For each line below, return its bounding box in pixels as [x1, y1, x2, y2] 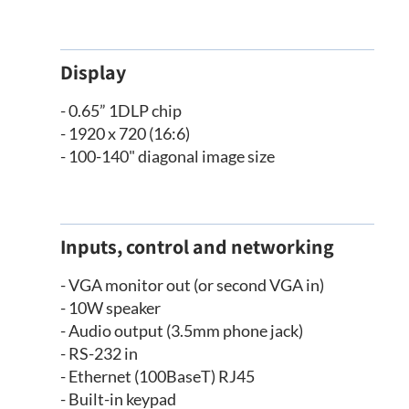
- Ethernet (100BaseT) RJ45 [60, 366, 256, 387]
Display [60, 59, 127, 86]
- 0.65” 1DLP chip [60, 100, 183, 121]
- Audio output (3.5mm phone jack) [60, 320, 304, 341]
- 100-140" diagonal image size [60, 146, 276, 167]
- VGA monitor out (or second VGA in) [60, 275, 325, 296]
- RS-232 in [60, 343, 139, 364]
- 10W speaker [60, 298, 162, 319]
